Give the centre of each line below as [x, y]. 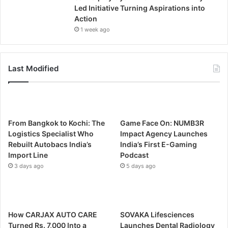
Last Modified [33, 68]
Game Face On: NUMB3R [162, 123]
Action [86, 18]
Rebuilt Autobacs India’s [50, 144]
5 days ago [141, 166]
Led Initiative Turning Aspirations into [140, 8]
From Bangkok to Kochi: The [56, 123]
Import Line [28, 155]
